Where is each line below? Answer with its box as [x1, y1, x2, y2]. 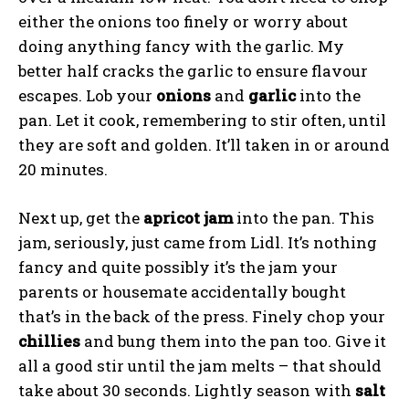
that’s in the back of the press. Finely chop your [18, 305, 385, 327]
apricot [143, 206, 200, 228]
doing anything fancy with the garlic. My [18, 35, 344, 57]
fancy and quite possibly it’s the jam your [18, 256, 338, 278]
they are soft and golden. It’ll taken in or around [18, 133, 390, 155]
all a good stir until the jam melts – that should [18, 354, 382, 376]
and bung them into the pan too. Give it [80, 330, 386, 351]
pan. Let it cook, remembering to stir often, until [18, 109, 386, 131]
